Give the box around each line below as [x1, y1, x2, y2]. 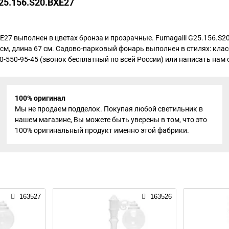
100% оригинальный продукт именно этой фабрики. [14, 126, 189, 134]
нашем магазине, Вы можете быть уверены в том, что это [14, 116, 207, 124]
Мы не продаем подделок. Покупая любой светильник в [14, 105, 203, 113]
